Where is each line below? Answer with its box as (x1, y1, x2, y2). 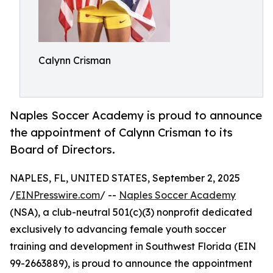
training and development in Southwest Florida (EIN (10, 240, 256, 253)
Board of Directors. (10, 143, 115, 157)
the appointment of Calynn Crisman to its (10, 126, 233, 140)
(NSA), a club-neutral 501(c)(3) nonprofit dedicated (10, 206, 252, 219)
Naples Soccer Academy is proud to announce (10, 108, 262, 122)
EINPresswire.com (15, 189, 100, 202)
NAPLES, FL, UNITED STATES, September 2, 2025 (10, 172, 240, 185)
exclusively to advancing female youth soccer (10, 223, 226, 236)
